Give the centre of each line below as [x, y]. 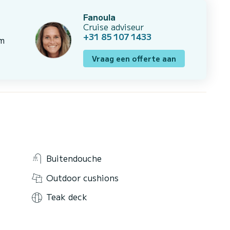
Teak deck [67, 197]
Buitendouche [74, 158]
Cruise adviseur [113, 27]
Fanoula [99, 17]
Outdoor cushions [82, 177]
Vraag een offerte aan [134, 59]
